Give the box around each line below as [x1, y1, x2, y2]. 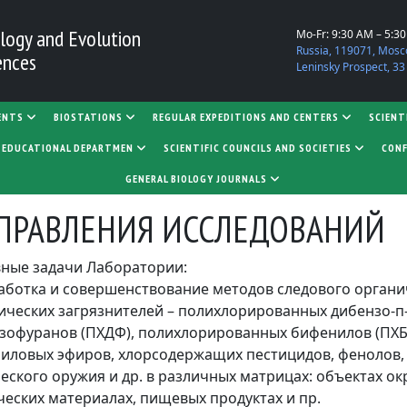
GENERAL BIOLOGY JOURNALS [124, 172, 267, 185]
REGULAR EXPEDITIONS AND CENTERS [152, 110, 339, 124]
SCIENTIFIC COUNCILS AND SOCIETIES [163, 141, 352, 154]
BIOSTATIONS [53, 110, 123, 124]
